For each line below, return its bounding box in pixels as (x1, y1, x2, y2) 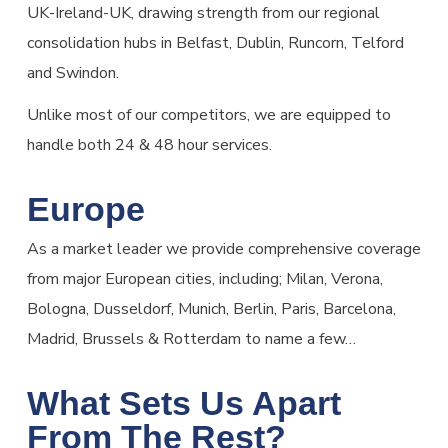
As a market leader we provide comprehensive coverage (26, 238, 421, 261)
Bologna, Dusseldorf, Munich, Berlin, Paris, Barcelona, (26, 298, 396, 321)
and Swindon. (26, 62, 119, 85)
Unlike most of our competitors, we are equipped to (26, 104, 391, 127)
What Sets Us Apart (26, 384, 341, 423)
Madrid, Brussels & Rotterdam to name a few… (26, 328, 356, 351)
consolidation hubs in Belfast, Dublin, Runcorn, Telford (26, 32, 404, 55)
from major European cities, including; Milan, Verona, (26, 268, 383, 291)
